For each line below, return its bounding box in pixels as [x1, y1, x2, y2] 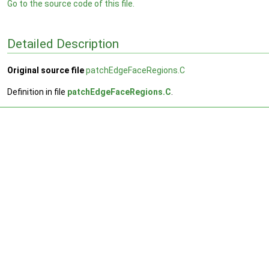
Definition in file [7, 87, 67, 97]
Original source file [7, 65, 84, 76]
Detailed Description [7, 36, 119, 51]
